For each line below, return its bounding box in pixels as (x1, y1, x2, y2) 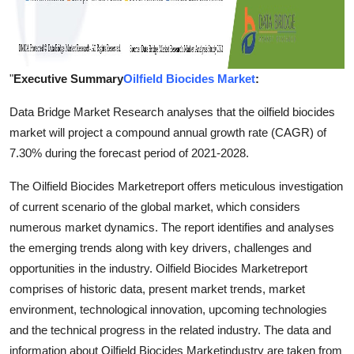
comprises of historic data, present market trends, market (9, 282, 305, 296)
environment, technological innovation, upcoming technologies (9, 303, 327, 316)
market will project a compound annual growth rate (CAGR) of (9, 126, 326, 139)
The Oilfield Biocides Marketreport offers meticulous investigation (9, 179, 343, 193)
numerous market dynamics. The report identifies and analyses (9, 220, 334, 234)
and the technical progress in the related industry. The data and (9, 323, 331, 337)
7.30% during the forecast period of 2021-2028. (9, 146, 249, 160)
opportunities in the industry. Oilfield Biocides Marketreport (9, 262, 307, 275)
